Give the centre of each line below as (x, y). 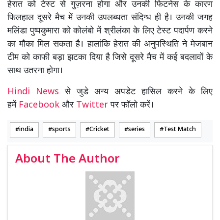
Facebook (39, 106)
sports (61, 130)
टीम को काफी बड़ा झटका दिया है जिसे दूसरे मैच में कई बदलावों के (110, 58)
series (137, 130)
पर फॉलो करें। (131, 106)
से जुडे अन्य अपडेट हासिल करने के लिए (139, 92)
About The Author (68, 160)
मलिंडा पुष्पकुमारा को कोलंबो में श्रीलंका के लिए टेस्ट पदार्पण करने (110, 31)
